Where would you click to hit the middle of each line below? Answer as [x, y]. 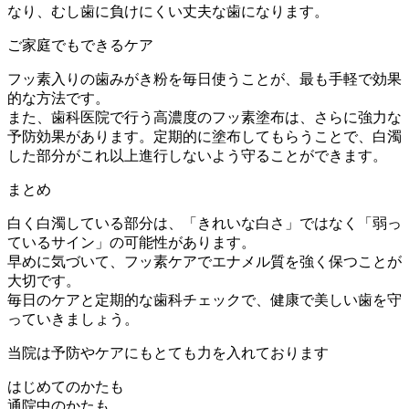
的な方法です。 [58, 98]
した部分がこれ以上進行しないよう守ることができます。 [197, 155]
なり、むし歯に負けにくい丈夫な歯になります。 [168, 11]
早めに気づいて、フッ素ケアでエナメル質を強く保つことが [204, 261]
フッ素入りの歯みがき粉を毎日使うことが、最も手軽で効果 [204, 79]
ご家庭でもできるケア [80, 45]
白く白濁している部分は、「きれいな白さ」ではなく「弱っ [204, 223]
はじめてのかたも [66, 386]
